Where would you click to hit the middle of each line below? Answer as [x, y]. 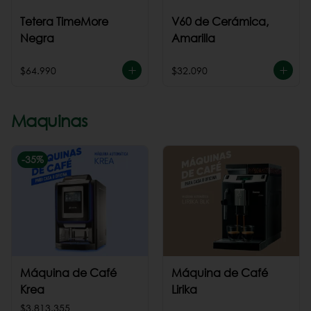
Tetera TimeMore [64, 21]
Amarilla [193, 37]
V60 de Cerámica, [220, 21]
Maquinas [49, 120]
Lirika [184, 289]
